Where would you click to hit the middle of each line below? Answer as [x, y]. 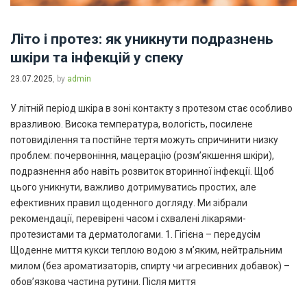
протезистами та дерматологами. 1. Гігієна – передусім [135, 234]
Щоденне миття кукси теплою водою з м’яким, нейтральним [146, 250]
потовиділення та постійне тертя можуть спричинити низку [144, 139]
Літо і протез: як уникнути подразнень [142, 39]
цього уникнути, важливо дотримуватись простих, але [133, 187]
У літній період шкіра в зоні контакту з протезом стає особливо [151, 108]
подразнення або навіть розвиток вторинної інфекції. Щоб [142, 171]
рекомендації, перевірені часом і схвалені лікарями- [128, 218]
